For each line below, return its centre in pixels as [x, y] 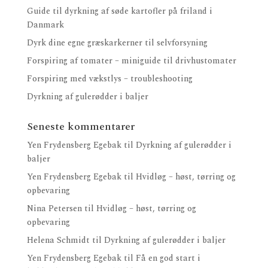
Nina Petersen [54, 209]
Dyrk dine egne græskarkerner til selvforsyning [117, 43]
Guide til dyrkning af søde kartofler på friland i [119, 11]
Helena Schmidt [58, 240]
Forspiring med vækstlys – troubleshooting [109, 79]
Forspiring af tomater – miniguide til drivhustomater [131, 61]
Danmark [45, 25]
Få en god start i [168, 258]
